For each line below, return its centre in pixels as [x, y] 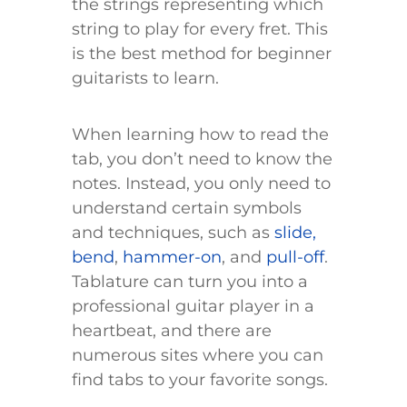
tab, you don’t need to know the [202, 159]
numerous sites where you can [198, 356]
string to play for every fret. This [200, 30]
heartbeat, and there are [172, 331]
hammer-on [172, 258]
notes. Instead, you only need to [201, 184]
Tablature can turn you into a [190, 282]
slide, [295, 233]
